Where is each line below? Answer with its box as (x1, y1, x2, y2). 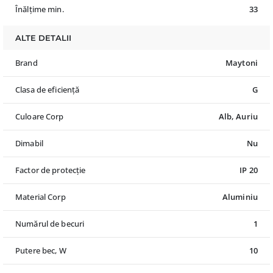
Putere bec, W (15, 245, 66, 257)
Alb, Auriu (218, 111, 258, 122)
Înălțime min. (15, 4, 64, 15)
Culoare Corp (15, 111, 64, 122)
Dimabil (15, 138, 43, 149)
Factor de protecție (15, 165, 86, 176)
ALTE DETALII (15, 33, 71, 43)
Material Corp (15, 191, 66, 203)
